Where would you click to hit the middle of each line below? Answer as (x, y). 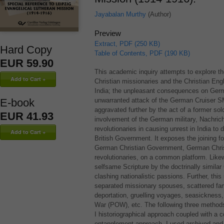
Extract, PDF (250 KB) (127, 44)
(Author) (158, 14)
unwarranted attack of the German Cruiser (156, 100)
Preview (107, 33)
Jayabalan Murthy (120, 14)
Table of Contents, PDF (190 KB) (142, 53)
